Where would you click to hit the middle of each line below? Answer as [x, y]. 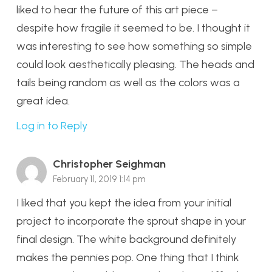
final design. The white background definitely [126, 239]
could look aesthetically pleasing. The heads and [135, 65]
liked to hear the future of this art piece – [117, 10]
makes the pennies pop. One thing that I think [128, 257]
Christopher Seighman [109, 164]
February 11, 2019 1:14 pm [99, 179]
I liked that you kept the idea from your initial [124, 202]
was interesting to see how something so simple [134, 46]
